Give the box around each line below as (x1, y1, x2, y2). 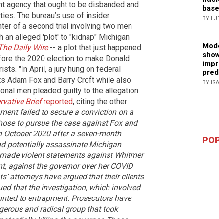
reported (42, 97, 73, 107)
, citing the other (73, 97, 127, 107)
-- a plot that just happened (48, 43, 141, 53)
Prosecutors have (71, 194, 131, 203)
